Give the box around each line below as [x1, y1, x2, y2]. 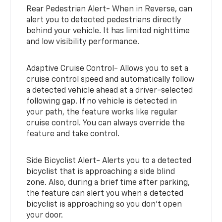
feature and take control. [26, 130, 120, 139]
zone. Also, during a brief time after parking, [26, 179, 190, 187]
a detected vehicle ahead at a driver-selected [26, 87, 193, 95]
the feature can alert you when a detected [26, 190, 184, 198]
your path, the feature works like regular [26, 109, 178, 117]
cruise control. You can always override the [26, 119, 185, 128]
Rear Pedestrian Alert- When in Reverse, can [26, 5, 193, 14]
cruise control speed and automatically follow [26, 76, 195, 84]
